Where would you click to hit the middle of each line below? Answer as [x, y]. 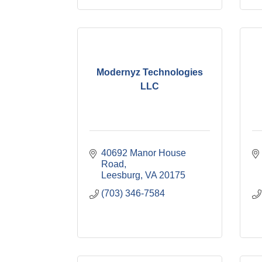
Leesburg [121, 175]
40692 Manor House [144, 153]
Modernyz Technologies [149, 72]
